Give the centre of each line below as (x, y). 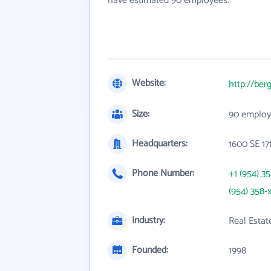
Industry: (149, 220)
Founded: (150, 250)
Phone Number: (163, 173)
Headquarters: (160, 144)
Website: (149, 83)
